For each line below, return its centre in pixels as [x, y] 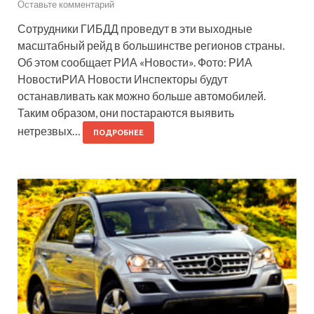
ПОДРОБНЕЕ [118, 132]
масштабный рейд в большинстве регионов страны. [151, 45]
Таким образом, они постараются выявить [126, 112]
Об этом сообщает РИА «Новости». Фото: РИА [135, 62]
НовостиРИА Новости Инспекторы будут [123, 78]
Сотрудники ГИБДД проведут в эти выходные [135, 28]
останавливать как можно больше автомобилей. [142, 95]
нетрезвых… [50, 130]
